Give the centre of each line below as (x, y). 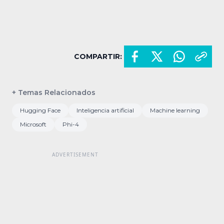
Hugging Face (40, 110)
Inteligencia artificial (105, 110)
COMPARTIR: (98, 56)
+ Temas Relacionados (54, 92)
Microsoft (33, 124)
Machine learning (175, 110)
